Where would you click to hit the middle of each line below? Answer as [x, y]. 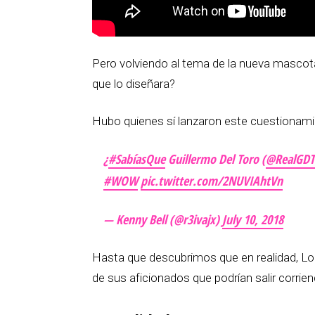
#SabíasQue [137, 159]
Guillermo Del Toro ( [216, 159]
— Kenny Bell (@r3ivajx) [163, 220]
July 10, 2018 [253, 220]
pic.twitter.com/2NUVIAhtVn [212, 181]
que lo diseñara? [134, 84]
